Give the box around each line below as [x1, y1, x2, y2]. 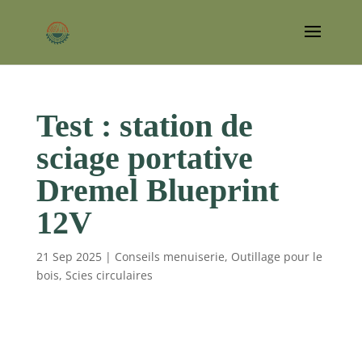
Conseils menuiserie [114, 249, 225, 264]
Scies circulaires [65, 267, 153, 283]
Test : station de [36, 107, 253, 144]
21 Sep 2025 [36, 249, 102, 264]
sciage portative [36, 140, 253, 176]
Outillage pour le [230, 249, 322, 264]
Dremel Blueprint [36, 172, 279, 208]
